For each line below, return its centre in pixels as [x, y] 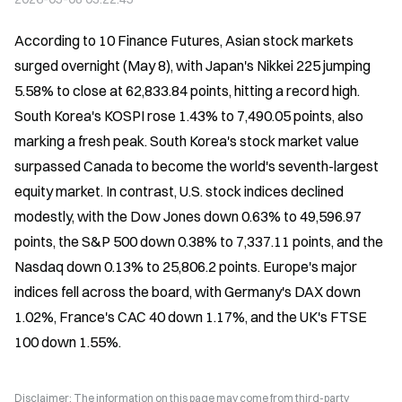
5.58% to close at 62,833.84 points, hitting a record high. [187, 91]
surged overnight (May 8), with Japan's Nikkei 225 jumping [192, 66]
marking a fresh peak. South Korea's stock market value [187, 141]
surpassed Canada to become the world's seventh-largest [197, 166]
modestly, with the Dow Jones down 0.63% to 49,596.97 [188, 216]
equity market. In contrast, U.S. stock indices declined [179, 191]
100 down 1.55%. [68, 342]
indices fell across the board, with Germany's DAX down [188, 292]
